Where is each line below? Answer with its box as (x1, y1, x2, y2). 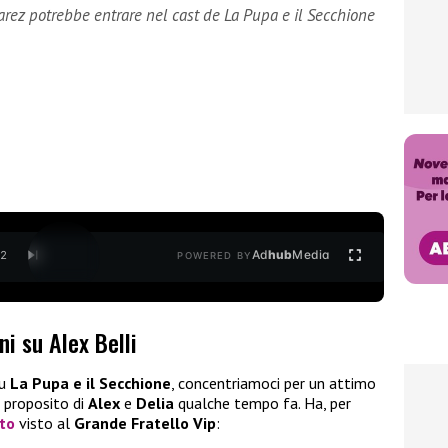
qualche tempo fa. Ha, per (174, 393, 351, 414)
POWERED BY (177, 250, 252, 262)
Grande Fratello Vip (74, 413, 216, 434)
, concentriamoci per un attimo (171, 373, 376, 394)
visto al (15, 413, 74, 434)
